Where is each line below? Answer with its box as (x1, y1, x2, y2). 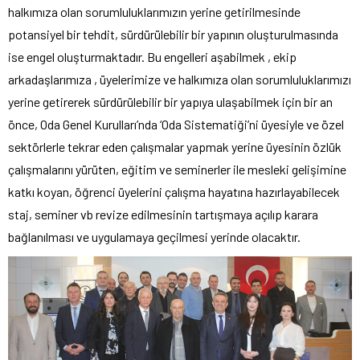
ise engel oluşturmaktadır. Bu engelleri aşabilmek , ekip (8, 48, 297, 64)
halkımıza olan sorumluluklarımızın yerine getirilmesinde (8, 3, 301, 19)
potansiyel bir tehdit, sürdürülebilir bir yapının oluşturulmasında (8, 26, 338, 42)
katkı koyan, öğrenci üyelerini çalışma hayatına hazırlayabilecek (8, 183, 340, 199)
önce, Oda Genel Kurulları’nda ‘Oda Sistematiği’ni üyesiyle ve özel (8, 116, 344, 132)
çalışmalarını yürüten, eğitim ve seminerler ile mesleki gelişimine (8, 161, 346, 177)
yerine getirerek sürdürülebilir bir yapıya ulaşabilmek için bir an (8, 93, 333, 109)
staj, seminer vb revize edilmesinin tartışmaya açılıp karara (8, 206, 318, 222)
